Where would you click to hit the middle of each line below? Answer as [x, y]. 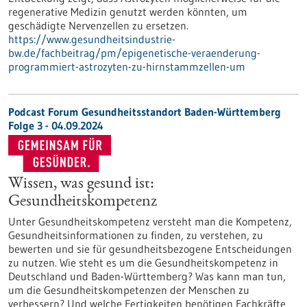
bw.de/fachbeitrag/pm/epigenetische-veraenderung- [134, 53]
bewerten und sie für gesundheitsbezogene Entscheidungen [150, 249]
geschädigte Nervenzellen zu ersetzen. [98, 25]
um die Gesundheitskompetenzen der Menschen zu [129, 290]
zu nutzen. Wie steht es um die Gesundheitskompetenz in [143, 262]
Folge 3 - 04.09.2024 [56, 125]
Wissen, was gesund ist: [81, 184]
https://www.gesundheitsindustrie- [92, 39]
